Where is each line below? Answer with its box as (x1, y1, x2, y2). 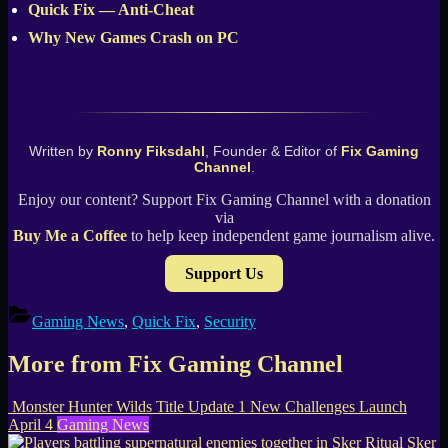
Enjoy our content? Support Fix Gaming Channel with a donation (17, 191, 431, 209)
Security (204, 313, 256, 331)
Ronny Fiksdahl (97, 143, 205, 160)
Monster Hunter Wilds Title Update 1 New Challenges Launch (12, 398, 407, 416)
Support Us (185, 265, 263, 283)
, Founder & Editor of (205, 143, 341, 160)
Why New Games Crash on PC (28, 29, 239, 47)
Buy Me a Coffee (13, 227, 127, 245)
